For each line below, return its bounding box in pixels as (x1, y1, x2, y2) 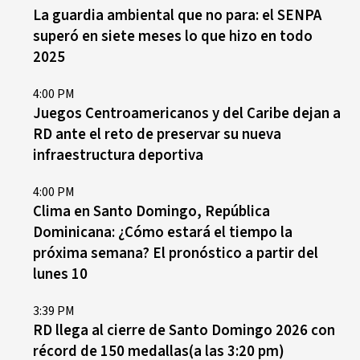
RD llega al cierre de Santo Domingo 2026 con (33, 320, 335, 341)
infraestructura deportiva (33, 145, 203, 166)
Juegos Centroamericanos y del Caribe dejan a (33, 103, 341, 124)
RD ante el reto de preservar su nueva (33, 124, 281, 145)
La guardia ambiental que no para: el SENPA (33, 5, 321, 26)
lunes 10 (33, 264, 88, 284)
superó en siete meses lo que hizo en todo (33, 26, 313, 47)
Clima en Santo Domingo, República (33, 201, 270, 222)
